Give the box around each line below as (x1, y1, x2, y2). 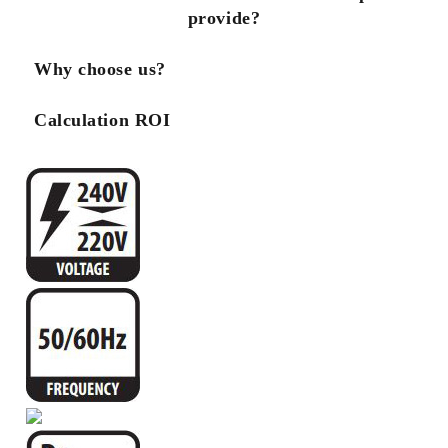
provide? (187, 8, 261, 28)
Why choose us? (34, 59, 166, 79)
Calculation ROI (34, 110, 171, 130)
